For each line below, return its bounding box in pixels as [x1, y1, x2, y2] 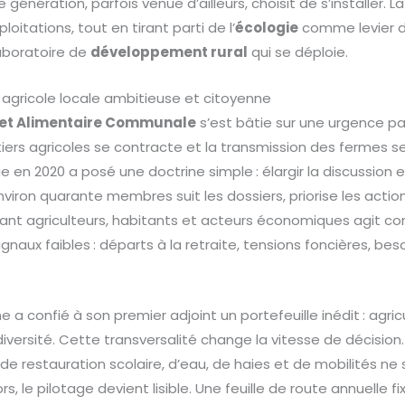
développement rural [90, 42, 249, 62]
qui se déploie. [248, 42, 349, 62]
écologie [235, 18, 299, 38]
